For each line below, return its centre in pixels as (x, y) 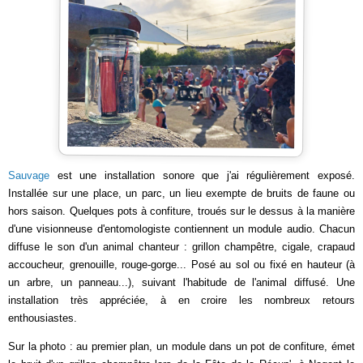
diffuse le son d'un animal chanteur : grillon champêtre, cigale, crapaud (181, 247)
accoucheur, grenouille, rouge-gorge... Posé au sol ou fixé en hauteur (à (181, 265)
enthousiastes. (43, 318)
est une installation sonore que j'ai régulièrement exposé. (202, 175)
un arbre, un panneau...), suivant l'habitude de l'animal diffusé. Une (181, 282)
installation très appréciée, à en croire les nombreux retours (181, 300)
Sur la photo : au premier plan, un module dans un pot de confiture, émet (181, 346)
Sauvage (29, 175)
